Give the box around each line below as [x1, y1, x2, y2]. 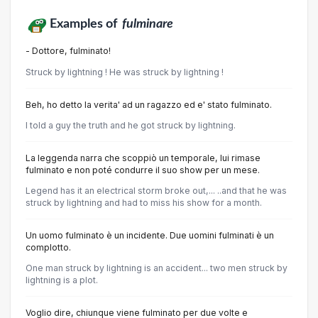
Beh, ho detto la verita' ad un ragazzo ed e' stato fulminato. [26, 99, 272, 110]
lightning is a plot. [26, 275, 98, 286]
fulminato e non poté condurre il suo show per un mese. [26, 164, 260, 175]
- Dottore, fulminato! [26, 45, 111, 57]
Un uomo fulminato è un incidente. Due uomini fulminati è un [26, 230, 274, 241]
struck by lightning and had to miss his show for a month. [26, 197, 262, 209]
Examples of [49, 18, 120, 31]
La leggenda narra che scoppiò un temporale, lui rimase [26, 152, 261, 163]
